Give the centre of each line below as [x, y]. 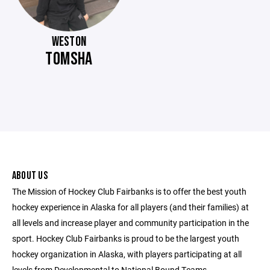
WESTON [69, 42]
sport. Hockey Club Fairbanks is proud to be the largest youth [126, 238]
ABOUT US [30, 176]
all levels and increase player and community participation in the [130, 223]
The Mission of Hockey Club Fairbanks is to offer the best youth [129, 191]
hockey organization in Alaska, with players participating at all [127, 254]
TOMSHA [69, 59]
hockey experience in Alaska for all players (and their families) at [130, 207]
